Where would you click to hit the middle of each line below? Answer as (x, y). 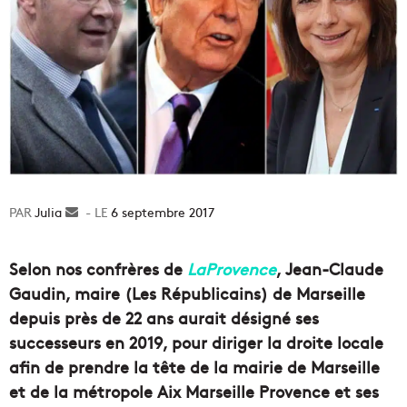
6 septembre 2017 (163, 211)
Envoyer (102, 211)
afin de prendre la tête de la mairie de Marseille (194, 366)
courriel (100, 249)
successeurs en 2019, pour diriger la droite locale (196, 342)
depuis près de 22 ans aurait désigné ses (164, 317)
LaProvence (232, 268)
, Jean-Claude (330, 268)
